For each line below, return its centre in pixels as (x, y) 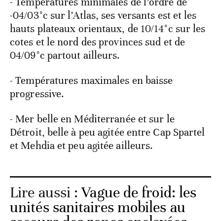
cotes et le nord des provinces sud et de (98, 42)
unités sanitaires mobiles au (98, 208)
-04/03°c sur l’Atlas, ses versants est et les (103, 16)
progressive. (37, 94)
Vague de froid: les (139, 193)
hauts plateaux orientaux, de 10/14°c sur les (108, 29)
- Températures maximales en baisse (92, 81)
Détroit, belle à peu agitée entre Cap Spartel (108, 132)
